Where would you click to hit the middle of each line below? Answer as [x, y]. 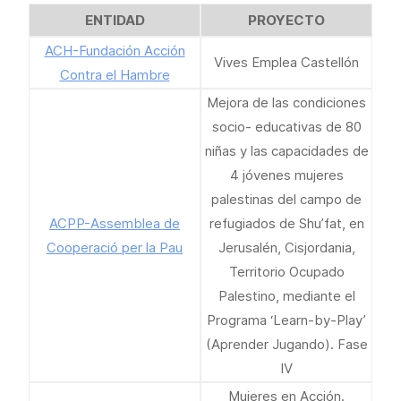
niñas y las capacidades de [286, 151]
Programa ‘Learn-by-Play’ [286, 320]
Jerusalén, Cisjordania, [286, 247]
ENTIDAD [115, 20]
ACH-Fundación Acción [115, 51]
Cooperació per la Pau [115, 247]
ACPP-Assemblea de [115, 223]
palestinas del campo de [286, 199]
